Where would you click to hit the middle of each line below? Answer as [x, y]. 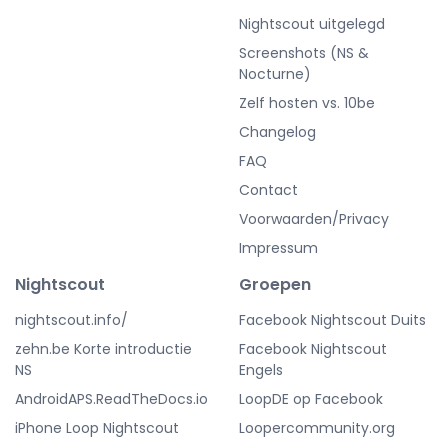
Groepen [275, 284]
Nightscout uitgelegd [312, 23]
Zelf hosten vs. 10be [307, 102]
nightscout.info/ [71, 319]
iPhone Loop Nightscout [97, 427]
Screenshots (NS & [304, 52]
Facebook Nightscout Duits [332, 319]
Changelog [277, 131]
